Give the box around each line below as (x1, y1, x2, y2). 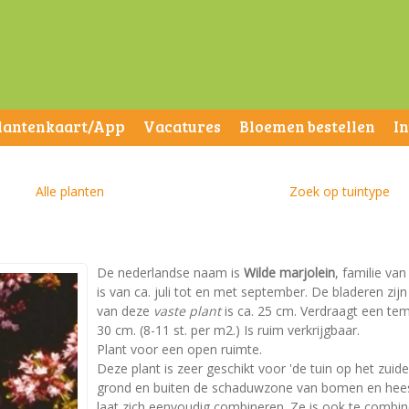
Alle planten (36, 183, 104, 200)
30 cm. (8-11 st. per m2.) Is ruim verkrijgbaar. (97, 321, 360, 339)
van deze (97, 302, 153, 320)
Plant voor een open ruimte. (97, 341, 262, 358)
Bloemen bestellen (239, 116, 375, 137)
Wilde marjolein (244, 264, 335, 281)
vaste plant (153, 302, 221, 320)
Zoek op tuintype (288, 183, 390, 200)
